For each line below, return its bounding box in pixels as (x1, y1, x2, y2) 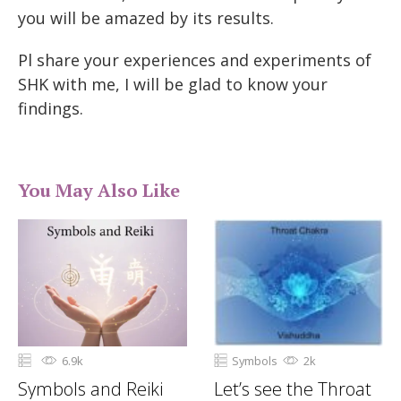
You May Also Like (18, 178, 180, 203)
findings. (18, 97, 83, 119)
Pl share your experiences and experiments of (18, 48, 371, 71)
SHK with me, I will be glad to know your (18, 73, 328, 95)
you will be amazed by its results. (18, 7, 274, 30)
